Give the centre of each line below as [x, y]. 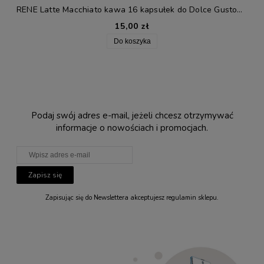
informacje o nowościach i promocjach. [132, 128]
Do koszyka [132, 41]
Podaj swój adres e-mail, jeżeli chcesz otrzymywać [132, 115]
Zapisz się [45, 175]
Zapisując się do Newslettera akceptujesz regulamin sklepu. [132, 197]
